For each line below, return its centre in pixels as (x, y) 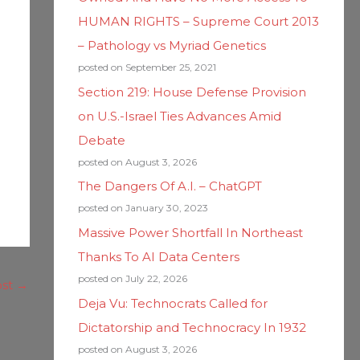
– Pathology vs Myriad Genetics (172, 45)
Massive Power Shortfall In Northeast (190, 233)
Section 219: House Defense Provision (192, 92)
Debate (101, 140)
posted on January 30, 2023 (143, 208)
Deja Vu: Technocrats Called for (172, 303)
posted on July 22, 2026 (132, 278)
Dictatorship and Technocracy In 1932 (192, 327)
